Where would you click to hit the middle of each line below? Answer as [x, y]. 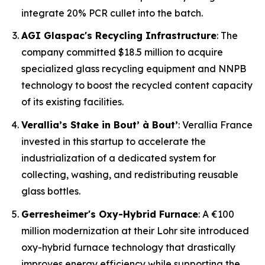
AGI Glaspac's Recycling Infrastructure [119, 36]
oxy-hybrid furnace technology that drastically [128, 247]
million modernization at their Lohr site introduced [135, 230]
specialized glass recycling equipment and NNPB [134, 69]
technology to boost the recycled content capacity [137, 85]
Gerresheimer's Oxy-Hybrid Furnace [110, 214]
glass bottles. [51, 191]
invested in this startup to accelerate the [114, 141]
